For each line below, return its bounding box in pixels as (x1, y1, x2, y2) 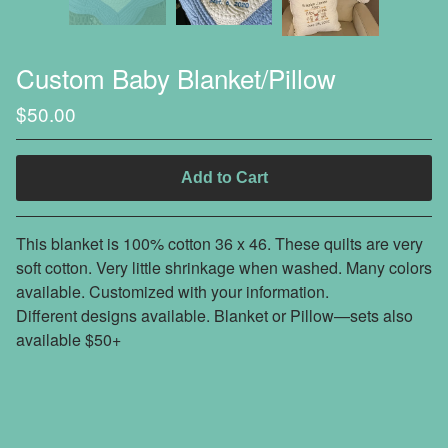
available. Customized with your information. (16, 279, 329, 303)
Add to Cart (180, 168, 268, 186)
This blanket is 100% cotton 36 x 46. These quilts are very (16, 231, 423, 255)
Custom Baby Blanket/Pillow (16, 58, 336, 96)
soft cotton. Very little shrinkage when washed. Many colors (16, 255, 432, 279)
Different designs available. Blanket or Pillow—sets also (16, 303, 413, 327)
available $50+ (16, 327, 121, 351)
